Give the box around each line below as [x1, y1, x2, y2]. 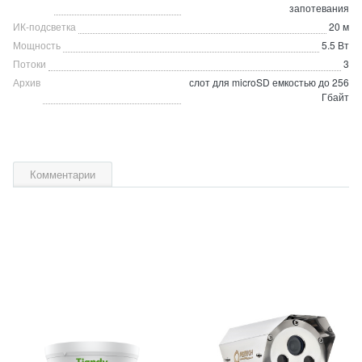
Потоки [13, 57, 46, 70]
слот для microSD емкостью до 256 [189, 75, 349, 89]
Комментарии [30, 166, 95, 182]
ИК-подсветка [13, 19, 76, 33]
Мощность [13, 38, 61, 52]
